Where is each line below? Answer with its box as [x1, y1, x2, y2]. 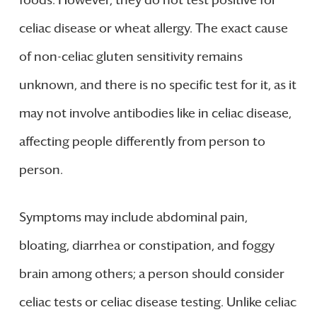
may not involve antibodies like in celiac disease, [18, 105, 292, 122]
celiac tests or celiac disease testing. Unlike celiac [18, 294, 296, 311]
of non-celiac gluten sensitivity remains [18, 49, 243, 65]
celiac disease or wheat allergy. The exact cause [18, 21, 288, 37]
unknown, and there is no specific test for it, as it [18, 77, 296, 93]
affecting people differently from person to [18, 134, 265, 150]
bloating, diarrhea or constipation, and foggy [18, 238, 275, 254]
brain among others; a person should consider [18, 266, 284, 282]
